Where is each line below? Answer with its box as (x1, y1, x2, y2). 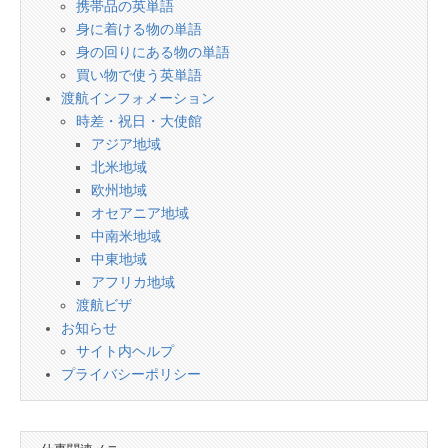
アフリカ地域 (91, 274, 175, 290)
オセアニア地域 (91, 205, 189, 221)
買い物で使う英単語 (76, 67, 202, 83)
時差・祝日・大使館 (76, 113, 202, 129)
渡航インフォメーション (61, 90, 215, 106)
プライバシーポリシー (61, 366, 201, 382)
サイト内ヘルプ (76, 343, 174, 359)
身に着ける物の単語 (76, 21, 202, 37)
